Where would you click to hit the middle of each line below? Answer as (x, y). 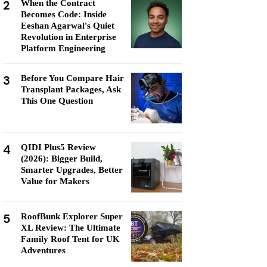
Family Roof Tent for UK (70, 239)
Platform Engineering (63, 48)
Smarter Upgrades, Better (72, 170)
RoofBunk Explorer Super (72, 216)
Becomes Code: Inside (64, 14)
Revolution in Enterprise (69, 37)
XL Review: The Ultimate (71, 228)
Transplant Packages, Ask (71, 89)
